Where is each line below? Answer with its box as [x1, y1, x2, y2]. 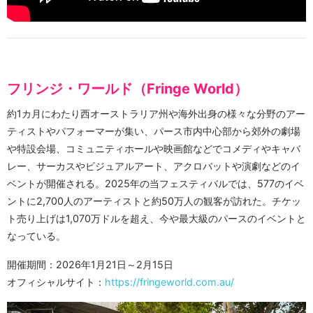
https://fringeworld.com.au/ [105, 275, 234, 288]
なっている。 [7, 229, 66, 242]
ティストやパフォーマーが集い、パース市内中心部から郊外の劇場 [7, 124, 300, 137]
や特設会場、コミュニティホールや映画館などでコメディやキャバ [7, 142, 300, 154]
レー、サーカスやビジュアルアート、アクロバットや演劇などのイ [7, 159, 300, 172]
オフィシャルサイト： [7, 275, 105, 288]
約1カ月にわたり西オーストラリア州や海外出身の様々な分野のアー [7, 107, 305, 119]
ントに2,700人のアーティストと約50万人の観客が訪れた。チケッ [7, 194, 301, 207]
